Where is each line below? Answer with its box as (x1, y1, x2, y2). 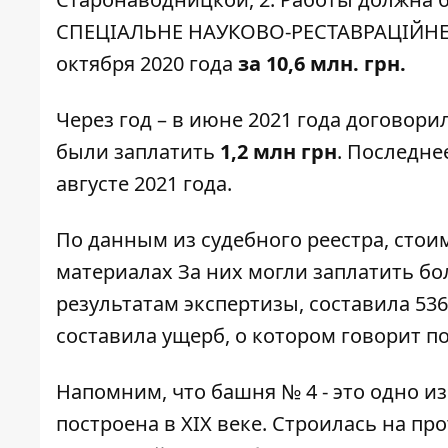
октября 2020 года (56, 49, 238, 77)
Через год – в (56, 105, 184, 133)
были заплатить (56, 137, 220, 165)
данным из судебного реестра (88, 225, 384, 253)
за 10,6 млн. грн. (238, 49, 406, 77)
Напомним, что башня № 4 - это (56, 377, 365, 405)
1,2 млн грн (220, 137, 337, 165)
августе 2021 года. (56, 169, 232, 197)
